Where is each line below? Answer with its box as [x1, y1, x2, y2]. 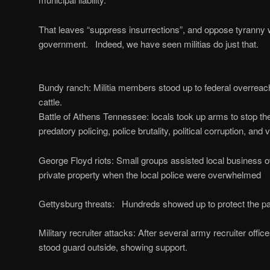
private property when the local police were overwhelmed [39, 168, 261, 181]
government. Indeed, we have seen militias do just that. [39, 37, 259, 50]
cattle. [39, 95, 62, 108]
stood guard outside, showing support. [39, 240, 187, 254]
